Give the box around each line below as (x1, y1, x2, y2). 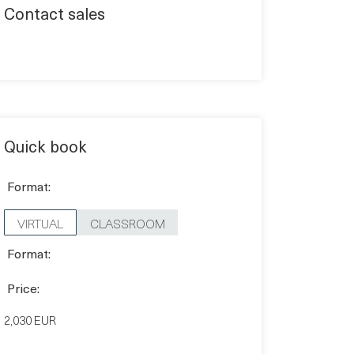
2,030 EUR (4, 311, 56, 329)
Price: (7, 277, 40, 297)
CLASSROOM (90, 213, 165, 232)
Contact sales (4, 2, 105, 26)
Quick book (4, 134, 87, 159)
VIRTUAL (17, 213, 63, 232)
